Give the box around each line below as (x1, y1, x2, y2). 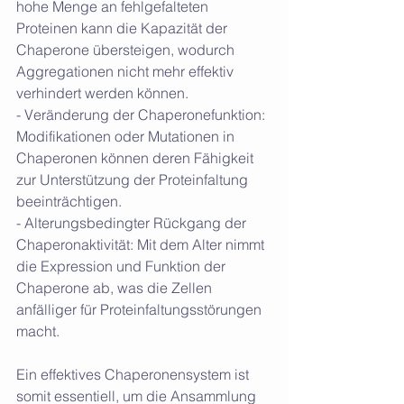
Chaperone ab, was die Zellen (16, 278, 216, 297)
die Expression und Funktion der (16, 256, 229, 275)
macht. (16, 321, 60, 340)
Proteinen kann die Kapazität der (16, 18, 231, 37)
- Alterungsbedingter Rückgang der (16, 213, 250, 232)
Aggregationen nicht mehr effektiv (16, 61, 237, 80)
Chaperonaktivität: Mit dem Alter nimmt (16, 234, 268, 253)
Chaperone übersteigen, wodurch (16, 40, 238, 59)
